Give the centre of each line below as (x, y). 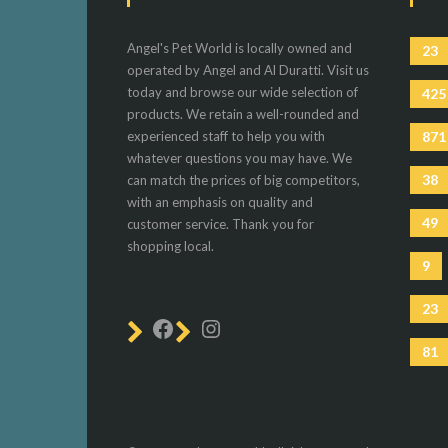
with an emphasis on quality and (220, 202)
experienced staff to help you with (226, 136)
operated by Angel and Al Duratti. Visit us (248, 70)
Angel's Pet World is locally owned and (239, 48)
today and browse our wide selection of (242, 92)
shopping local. (170, 246)
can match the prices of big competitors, (243, 180)
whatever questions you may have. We (239, 158)
